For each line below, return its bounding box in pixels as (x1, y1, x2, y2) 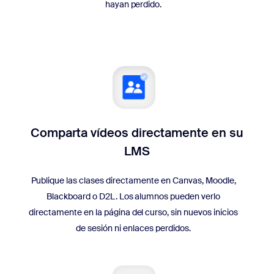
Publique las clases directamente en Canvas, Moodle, (31, 174, 236, 186)
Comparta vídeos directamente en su (31, 124, 243, 141)
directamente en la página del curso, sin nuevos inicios (29, 206, 238, 218)
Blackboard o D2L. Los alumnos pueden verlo (46, 190, 221, 202)
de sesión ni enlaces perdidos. (76, 222, 191, 234)
